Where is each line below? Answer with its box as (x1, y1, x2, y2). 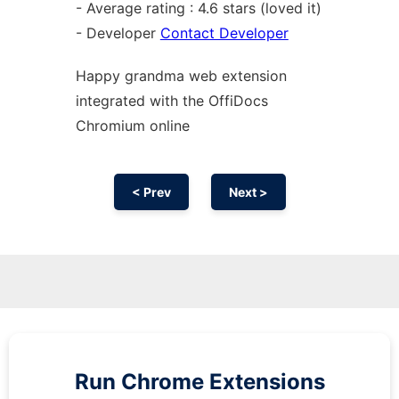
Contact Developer (159, 24, 289, 42)
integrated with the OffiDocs (75, 92, 268, 110)
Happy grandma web (75, 67, 222, 85)
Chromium (75, 117, 150, 134)
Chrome (120, 369, 209, 395)
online (149, 117, 190, 134)
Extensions (208, 369, 325, 395)
